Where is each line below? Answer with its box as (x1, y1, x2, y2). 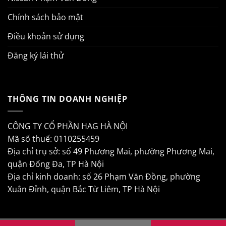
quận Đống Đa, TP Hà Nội (8, 158, 104, 170)
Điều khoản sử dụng (8, 30, 84, 42)
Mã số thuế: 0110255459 (8, 133, 99, 145)
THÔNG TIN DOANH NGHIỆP (8, 93, 128, 104)
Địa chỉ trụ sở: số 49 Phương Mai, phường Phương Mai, (8, 146, 214, 157)
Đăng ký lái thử (8, 49, 64, 61)
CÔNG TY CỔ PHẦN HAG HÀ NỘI (8, 121, 128, 132)
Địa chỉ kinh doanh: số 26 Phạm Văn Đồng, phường (8, 171, 200, 183)
